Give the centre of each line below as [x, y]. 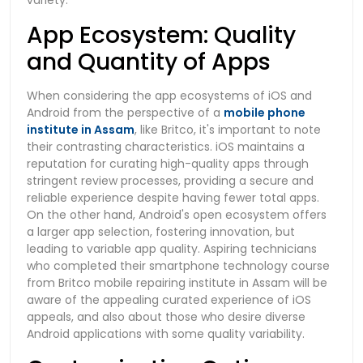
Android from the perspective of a [125, 112]
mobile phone [265, 112]
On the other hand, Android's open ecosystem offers [177, 214]
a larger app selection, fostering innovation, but [161, 231]
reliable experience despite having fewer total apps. [173, 197]
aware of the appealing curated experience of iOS [169, 299]
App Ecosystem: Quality [161, 35]
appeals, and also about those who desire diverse [166, 316]
